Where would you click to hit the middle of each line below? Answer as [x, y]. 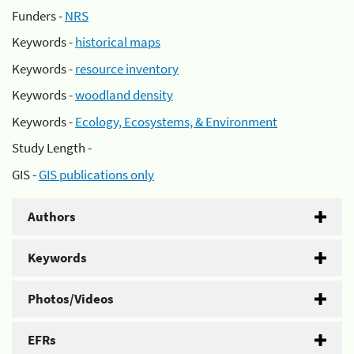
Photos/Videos [71, 298]
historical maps [118, 42]
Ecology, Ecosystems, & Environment [176, 121]
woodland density [124, 95]
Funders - [38, 15]
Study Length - [52, 148]
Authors [52, 216]
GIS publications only [96, 174]
